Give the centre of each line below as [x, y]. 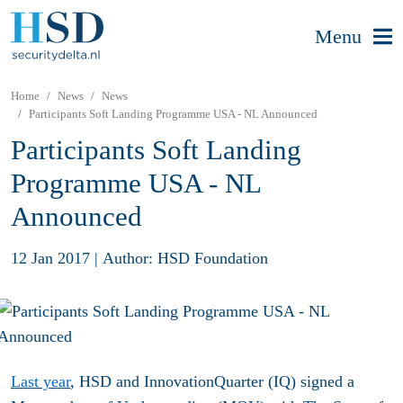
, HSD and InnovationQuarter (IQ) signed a [212, 382]
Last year [40, 382]
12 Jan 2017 [50, 258]
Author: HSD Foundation [185, 258]
